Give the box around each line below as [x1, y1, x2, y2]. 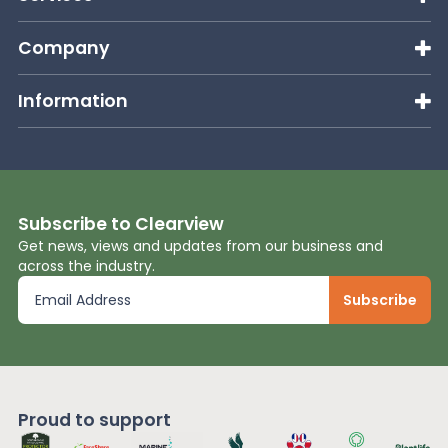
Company [17, 35, 110, 60]
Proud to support [17, 407, 171, 432]
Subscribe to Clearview [17, 211, 224, 236]
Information [17, 88, 128, 113]
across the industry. [17, 255, 155, 276]
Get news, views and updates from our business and [17, 235, 383, 256]
